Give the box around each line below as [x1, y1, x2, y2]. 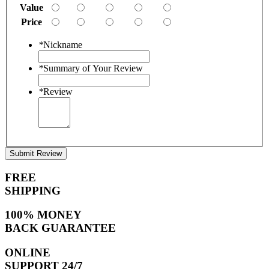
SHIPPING [5, 184, 61, 197]
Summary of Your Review [43, 62, 143, 73]
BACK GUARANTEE [5, 222, 116, 235]
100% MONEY [5, 208, 82, 222]
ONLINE [5, 246, 50, 259]
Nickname [43, 39, 82, 50]
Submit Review [10, 148, 62, 158]
